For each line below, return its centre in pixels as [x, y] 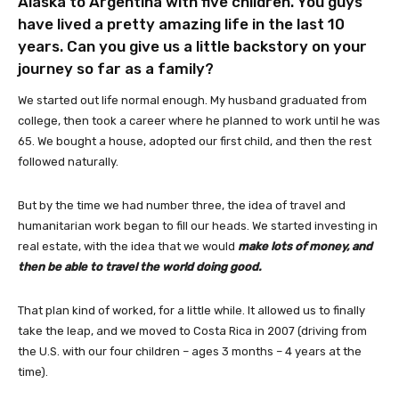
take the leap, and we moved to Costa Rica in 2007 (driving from [192, 331]
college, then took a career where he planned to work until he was [199, 121]
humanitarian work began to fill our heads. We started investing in [198, 226]
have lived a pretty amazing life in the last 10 [181, 24]
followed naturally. [68, 162]
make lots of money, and [305, 246]
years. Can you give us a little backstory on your [192, 46]
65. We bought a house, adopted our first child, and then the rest [195, 141]
